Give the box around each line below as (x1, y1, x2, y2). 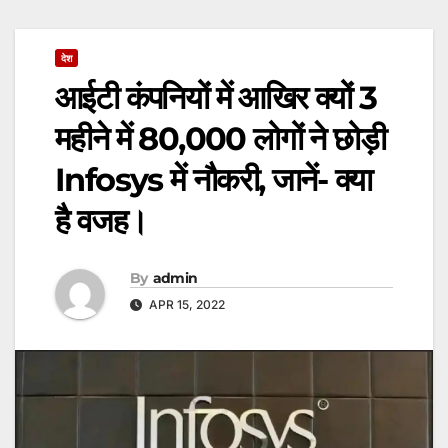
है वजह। (55, 201, 148, 241)
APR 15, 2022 (146, 296, 225, 312)
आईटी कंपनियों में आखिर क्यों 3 (55, 78, 377, 118)
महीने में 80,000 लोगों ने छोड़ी (55, 119, 385, 159)
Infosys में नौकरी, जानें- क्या (55, 160, 372, 200)
